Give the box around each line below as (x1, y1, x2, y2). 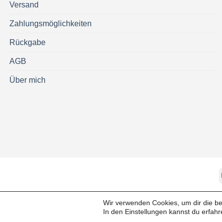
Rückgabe (9, 38, 46, 47)
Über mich (9, 75, 46, 84)
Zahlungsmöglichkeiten (9, 19, 92, 28)
